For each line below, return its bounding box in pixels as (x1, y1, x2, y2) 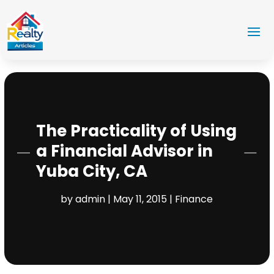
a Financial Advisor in (35, 139, 213, 162)
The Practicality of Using (35, 119, 237, 142)
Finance (175, 191, 213, 206)
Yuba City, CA (35, 160, 147, 182)
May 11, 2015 (113, 191, 168, 206)
